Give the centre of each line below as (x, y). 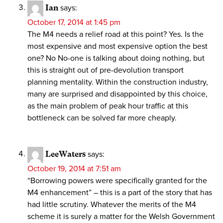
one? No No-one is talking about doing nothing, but (116, 58)
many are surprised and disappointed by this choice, (117, 94)
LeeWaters (65, 154)
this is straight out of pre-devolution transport (106, 70)
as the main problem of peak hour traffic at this (108, 106)
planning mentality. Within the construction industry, (118, 82)
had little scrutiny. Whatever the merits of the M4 (112, 204)
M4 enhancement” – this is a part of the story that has (120, 192)
